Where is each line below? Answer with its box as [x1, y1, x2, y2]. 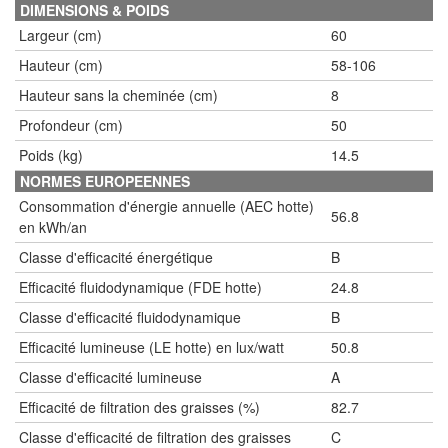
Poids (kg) [19, 145, 83, 165]
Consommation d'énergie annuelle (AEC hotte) [19, 196, 314, 216]
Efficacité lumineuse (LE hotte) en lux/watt [19, 337, 284, 357]
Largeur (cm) [19, 25, 102, 45]
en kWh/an [19, 217, 87, 237]
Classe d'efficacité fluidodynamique [19, 307, 241, 327]
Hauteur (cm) [19, 55, 103, 75]
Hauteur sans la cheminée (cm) [19, 85, 218, 105]
